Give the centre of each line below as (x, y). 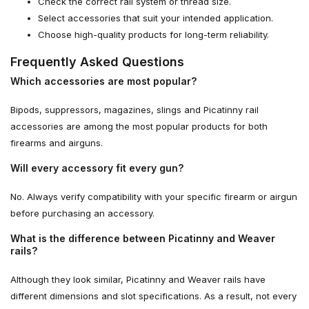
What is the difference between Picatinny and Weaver (143, 238)
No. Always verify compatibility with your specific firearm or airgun (154, 197)
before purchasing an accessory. (82, 213)
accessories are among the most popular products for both (139, 126)
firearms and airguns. (57, 143)
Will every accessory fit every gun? (97, 168)
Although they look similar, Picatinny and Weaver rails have (138, 279)
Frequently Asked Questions (97, 62)
